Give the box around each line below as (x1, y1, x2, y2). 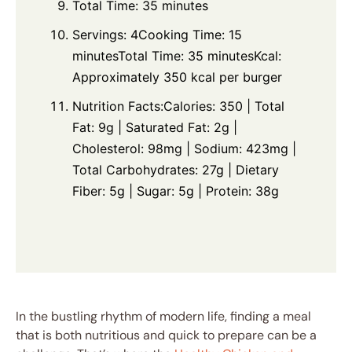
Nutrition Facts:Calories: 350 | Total (72, 98, 284, 115)
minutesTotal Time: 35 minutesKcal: (72, 48, 281, 64)
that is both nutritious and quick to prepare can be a (16, 327, 317, 344)
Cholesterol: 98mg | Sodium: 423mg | (72, 141, 296, 157)
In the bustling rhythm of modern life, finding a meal (16, 308, 311, 325)
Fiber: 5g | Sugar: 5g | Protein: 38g (72, 183, 279, 200)
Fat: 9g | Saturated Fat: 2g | (72, 119, 237, 136)
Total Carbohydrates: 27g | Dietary (72, 162, 279, 178)
